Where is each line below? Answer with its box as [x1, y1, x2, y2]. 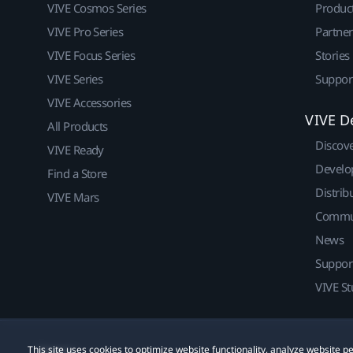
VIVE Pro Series [47, 23, 124, 39]
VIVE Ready [47, 141, 104, 158]
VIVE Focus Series [47, 46, 136, 63]
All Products [47, 117, 108, 134]
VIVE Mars [47, 188, 99, 205]
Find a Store [47, 165, 107, 181]
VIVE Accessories [47, 94, 132, 110]
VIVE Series [47, 70, 103, 87]
